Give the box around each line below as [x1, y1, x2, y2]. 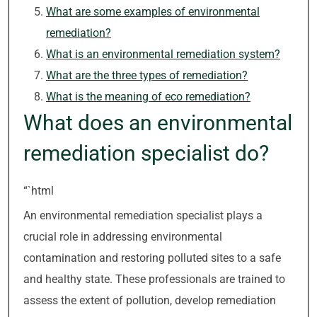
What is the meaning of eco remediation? [46, 90, 250, 103]
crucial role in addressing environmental [23, 230, 222, 243]
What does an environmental [23, 110, 292, 135]
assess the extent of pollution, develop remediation [23, 294, 276, 307]
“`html [23, 184, 54, 197]
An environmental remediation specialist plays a [23, 209, 263, 222]
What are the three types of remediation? [46, 69, 248, 82]
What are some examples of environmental [46, 5, 260, 18]
